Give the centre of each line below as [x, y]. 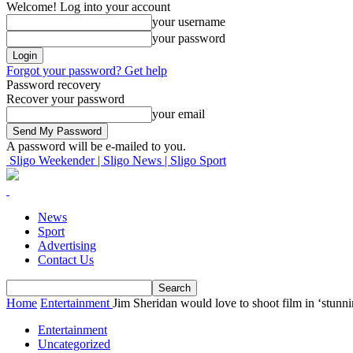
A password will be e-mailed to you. [96, 146]
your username [189, 22]
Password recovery [54, 85]
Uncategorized [74, 344]
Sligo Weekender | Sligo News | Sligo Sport [118, 160]
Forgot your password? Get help [87, 71]
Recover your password [65, 99]
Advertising [67, 245]
